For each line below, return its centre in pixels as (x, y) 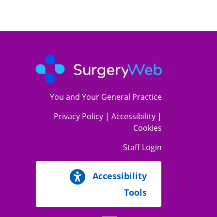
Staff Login (142, 147)
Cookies (147, 128)
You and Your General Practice (106, 97)
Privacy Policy (78, 116)
